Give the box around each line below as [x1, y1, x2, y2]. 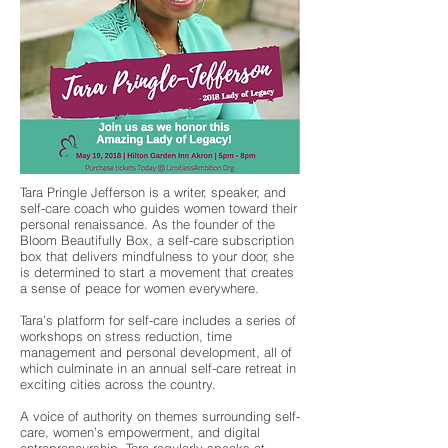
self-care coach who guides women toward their [20, 200, 297, 216]
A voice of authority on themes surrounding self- [20, 408, 300, 424]
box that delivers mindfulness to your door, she [20, 248, 294, 264]
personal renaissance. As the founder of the [20, 216, 275, 232]
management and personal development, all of [20, 344, 292, 360]
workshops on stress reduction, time [20, 328, 232, 344]
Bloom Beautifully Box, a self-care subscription [20, 232, 294, 248]
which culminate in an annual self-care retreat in [20, 360, 296, 376]
